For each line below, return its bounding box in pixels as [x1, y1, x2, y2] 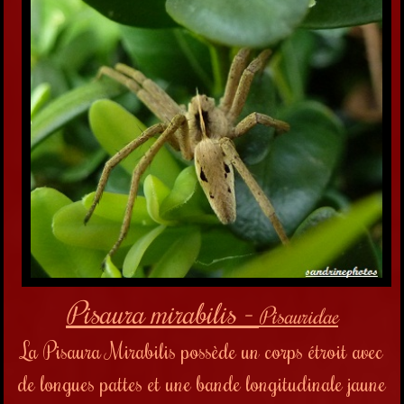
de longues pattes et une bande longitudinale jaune [18, 369, 386, 398]
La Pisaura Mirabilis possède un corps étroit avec [21, 336, 383, 365]
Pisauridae [259, 301, 338, 330]
